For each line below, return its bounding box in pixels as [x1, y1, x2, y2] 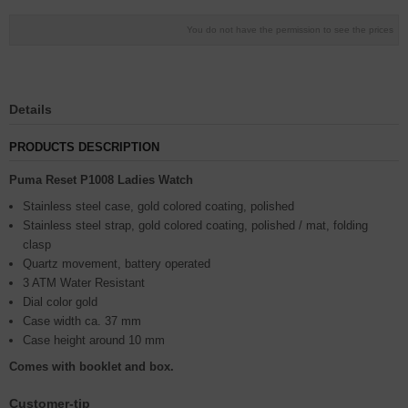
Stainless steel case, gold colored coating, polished [23, 199, 294, 213]
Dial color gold [23, 295, 97, 309]
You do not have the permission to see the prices [187, 25, 393, 35]
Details [9, 102, 52, 117]
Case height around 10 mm [23, 333, 165, 347]
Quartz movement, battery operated [23, 257, 210, 270]
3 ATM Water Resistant [23, 276, 145, 290]
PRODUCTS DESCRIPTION [9, 140, 159, 154]
